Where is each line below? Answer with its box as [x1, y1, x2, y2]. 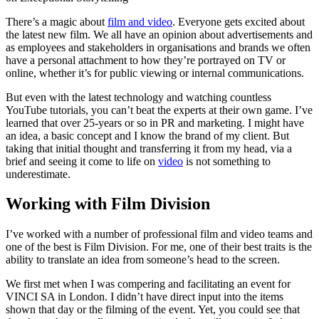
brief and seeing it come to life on [6, 155, 158, 167]
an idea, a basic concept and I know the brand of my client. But [6, 129, 289, 142]
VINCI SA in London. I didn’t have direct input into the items [6, 291, 283, 303]
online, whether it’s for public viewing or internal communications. [6, 66, 304, 79]
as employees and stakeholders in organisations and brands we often [6, 41, 310, 53]
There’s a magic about [6, 15, 108, 28]
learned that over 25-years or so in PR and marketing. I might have [6, 116, 304, 129]
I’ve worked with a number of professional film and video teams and [6, 228, 313, 241]
